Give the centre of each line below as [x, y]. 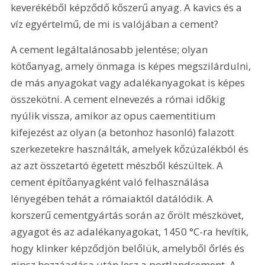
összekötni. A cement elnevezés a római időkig [119, 99]
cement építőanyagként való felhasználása [112, 182]
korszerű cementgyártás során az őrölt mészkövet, [129, 215]
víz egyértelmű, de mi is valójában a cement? [116, 24]
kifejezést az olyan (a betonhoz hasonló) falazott [124, 132]
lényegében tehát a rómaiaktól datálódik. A [113, 199]
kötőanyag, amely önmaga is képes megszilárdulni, [132, 66]
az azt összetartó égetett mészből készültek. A [118, 166]
